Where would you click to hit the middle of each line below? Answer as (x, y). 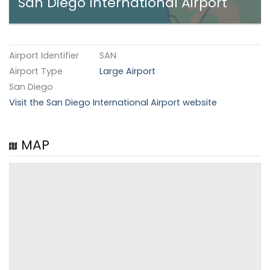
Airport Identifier (44, 56)
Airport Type (36, 71)
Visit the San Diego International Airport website (113, 103)
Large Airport (128, 71)
